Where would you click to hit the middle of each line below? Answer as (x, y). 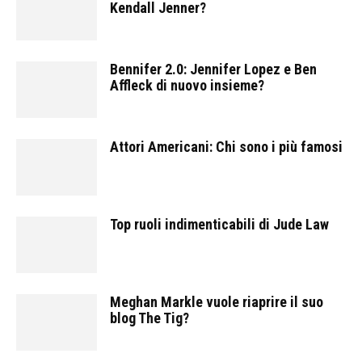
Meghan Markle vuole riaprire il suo (217, 302)
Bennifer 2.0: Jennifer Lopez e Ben (213, 69)
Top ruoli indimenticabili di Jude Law (219, 224)
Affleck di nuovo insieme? (187, 85)
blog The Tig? (149, 318)
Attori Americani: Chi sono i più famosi (226, 147)
